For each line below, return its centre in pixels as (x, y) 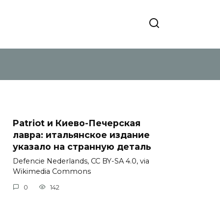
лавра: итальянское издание (81, 135)
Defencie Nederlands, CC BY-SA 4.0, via (81, 161)
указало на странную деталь (82, 147)
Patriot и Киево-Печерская (77, 123)
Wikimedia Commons (52, 172)
